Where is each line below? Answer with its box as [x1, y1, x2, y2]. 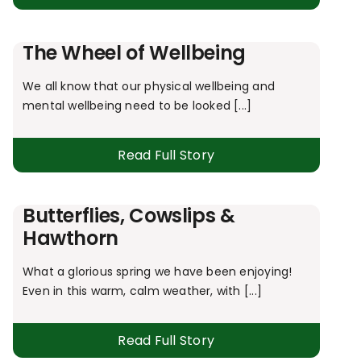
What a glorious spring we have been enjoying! [22, 263, 296, 280]
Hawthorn [22, 224, 119, 251]
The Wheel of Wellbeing [22, 39, 246, 66]
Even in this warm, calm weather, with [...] [22, 282, 262, 299]
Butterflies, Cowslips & [22, 201, 235, 229]
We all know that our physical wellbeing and [22, 77, 275, 94]
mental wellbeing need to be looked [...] [22, 97, 252, 114]
